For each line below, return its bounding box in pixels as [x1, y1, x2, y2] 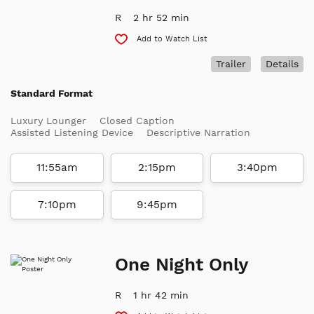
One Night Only [115, 254, 249, 275]
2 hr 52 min [133, 11, 190, 23]
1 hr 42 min [133, 289, 189, 301]
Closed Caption [100, 115, 175, 127]
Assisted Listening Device [11, 127, 133, 139]
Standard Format [11, 88, 93, 100]
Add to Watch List [137, 34, 208, 43]
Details [265, 58, 299, 70]
